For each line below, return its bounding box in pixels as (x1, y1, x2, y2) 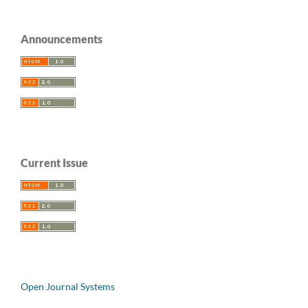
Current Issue (21, 155, 88, 169)
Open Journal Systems (21, 280, 115, 292)
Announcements (21, 32, 102, 45)
